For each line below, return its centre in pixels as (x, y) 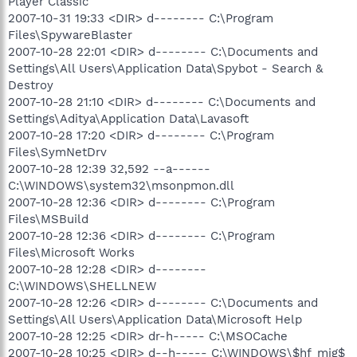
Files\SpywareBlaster (70, 35)
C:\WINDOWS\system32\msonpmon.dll (121, 185)
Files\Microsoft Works (71, 252)
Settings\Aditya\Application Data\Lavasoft (128, 118)
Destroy (31, 85)
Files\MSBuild (48, 219)
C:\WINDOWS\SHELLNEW (82, 286)
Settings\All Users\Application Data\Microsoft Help (155, 319)
